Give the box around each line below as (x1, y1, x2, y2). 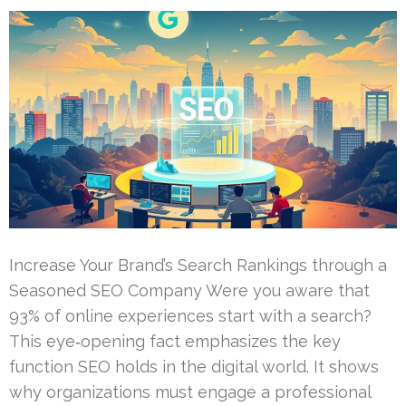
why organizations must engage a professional (9, 382, 371, 401)
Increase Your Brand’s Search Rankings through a (9, 255, 387, 275)
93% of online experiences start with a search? (9, 305, 372, 325)
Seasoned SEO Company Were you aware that (9, 280, 370, 300)
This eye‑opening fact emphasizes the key (9, 331, 341, 351)
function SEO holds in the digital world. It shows (9, 356, 379, 376)
